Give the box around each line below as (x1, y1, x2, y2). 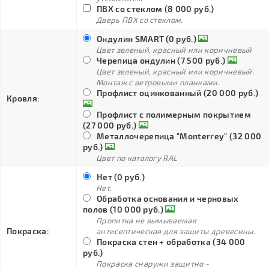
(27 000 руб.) (83, 120, 137, 130)
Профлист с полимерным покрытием (97, 109, 251, 119)
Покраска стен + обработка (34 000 (97, 237, 246, 247)
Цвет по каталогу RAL (96, 153, 178, 163)
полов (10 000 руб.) (83, 204, 164, 214)
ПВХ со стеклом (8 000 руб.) (97, 4, 214, 14)
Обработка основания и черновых (97, 193, 239, 204)
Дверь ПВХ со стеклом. (96, 15, 183, 25)
